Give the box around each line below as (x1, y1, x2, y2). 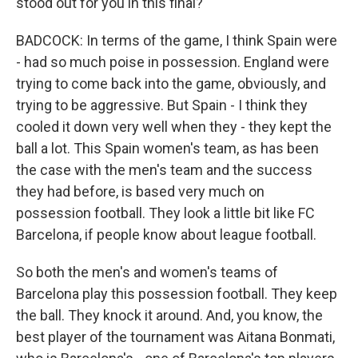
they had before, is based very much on (16, 183, 265, 200)
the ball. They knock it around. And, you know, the (16, 307, 323, 324)
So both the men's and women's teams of (16, 264, 278, 280)
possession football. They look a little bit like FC (16, 205, 315, 221)
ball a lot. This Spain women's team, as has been (16, 140, 319, 157)
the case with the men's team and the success (16, 161, 312, 178)
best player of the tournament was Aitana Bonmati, (16, 328, 335, 345)
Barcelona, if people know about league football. (16, 226, 316, 243)
